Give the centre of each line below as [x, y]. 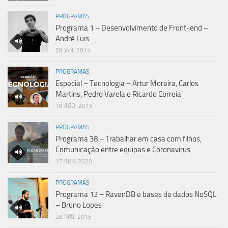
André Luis [72, 38]
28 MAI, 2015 [74, 217]
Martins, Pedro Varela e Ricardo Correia [118, 94]
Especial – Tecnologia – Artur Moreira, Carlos [127, 83]
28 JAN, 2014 [73, 50]
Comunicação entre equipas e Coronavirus [123, 149]
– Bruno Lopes [79, 205]
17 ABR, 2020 [74, 161]
